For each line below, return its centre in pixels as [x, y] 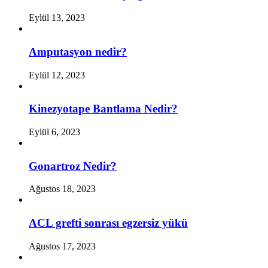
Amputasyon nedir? [78, 51]
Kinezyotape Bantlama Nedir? [103, 109]
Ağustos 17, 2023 [62, 246]
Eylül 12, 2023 [57, 75]
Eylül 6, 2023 [54, 132]
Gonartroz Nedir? [73, 166]
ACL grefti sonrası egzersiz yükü [108, 223]
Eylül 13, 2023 [57, 18]
